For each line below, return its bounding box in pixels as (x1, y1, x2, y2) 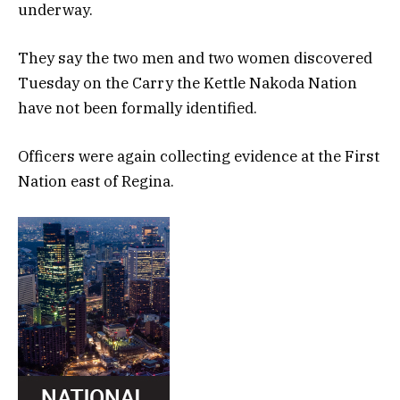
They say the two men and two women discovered (18, 47, 372, 68)
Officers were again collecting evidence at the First (18, 146, 379, 166)
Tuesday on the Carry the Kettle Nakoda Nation (18, 72, 357, 93)
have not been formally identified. (18, 97, 257, 118)
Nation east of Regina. (18, 171, 174, 191)
